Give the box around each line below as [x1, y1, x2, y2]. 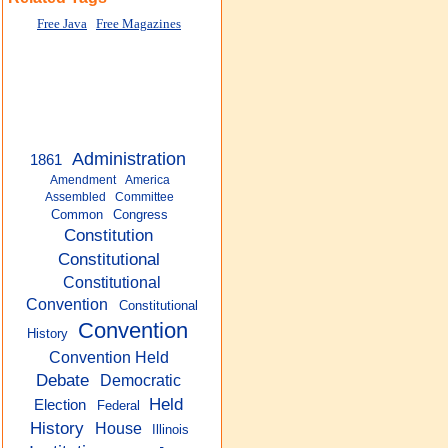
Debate [36, 370, 90, 390]
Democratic [100, 371, 182, 389]
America [124, 173, 170, 187]
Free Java [37, 17, 87, 31]
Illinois [152, 422, 190, 437]
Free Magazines [96, 17, 181, 31]
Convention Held [48, 348, 169, 366]
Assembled [45, 190, 107, 204]
